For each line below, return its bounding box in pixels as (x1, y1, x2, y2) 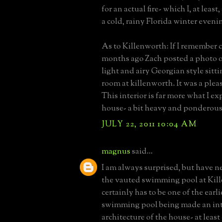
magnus (102, 145, 130, 158)
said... (130, 145, 153, 158)
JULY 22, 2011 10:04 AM (102, 118, 197, 130)
